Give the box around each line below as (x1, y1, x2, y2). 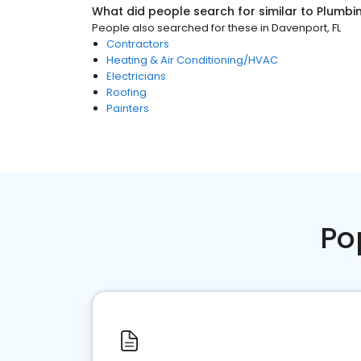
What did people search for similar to (92, 3, 317, 19)
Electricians (106, 68, 166, 84)
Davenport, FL (272, 20, 341, 35)
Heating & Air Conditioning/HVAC (106, 52, 278, 68)
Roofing (106, 85, 147, 100)
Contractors (106, 36, 169, 52)
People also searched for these (92, 20, 258, 35)
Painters (106, 101, 149, 116)
